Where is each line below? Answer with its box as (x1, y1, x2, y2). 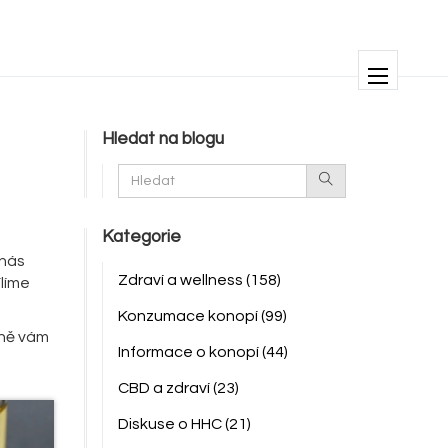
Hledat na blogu (101, 130, 224, 148)
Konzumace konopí (117, 308, 261, 324)
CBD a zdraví (117, 380, 213, 396)
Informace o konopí (117, 344, 262, 360)
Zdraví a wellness (117, 272, 246, 288)
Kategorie (101, 228, 181, 246)
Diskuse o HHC (117, 416, 225, 432)
